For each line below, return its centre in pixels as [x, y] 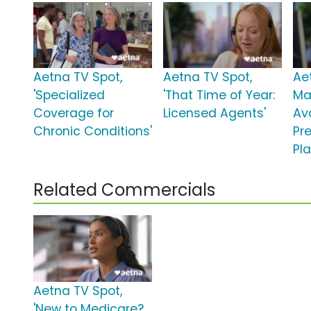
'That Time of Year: [219, 95]
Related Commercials [124, 190]
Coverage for [74, 114]
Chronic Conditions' [93, 132]
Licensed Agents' [215, 114]
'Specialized [69, 95]
